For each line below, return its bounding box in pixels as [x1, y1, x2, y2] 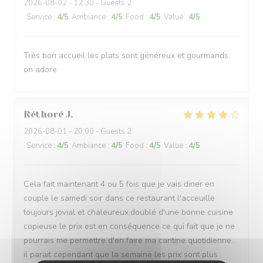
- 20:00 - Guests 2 [67, 126, 131, 137]
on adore [23, 64, 57, 75]
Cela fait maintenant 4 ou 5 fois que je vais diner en [23, 178, 214, 190]
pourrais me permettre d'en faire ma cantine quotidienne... [23, 235, 237, 246]
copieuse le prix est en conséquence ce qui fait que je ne [23, 221, 235, 232]
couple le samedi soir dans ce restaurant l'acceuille [23, 193, 215, 204]
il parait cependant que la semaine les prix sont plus [23, 249, 218, 260]
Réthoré [23, 109, 63, 120]
